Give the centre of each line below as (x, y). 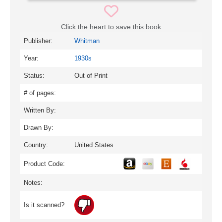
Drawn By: (39, 127)
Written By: (40, 110)
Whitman (87, 41)
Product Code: (44, 164)
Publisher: (38, 41)
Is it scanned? (44, 205)
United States (94, 145)
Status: (34, 75)
